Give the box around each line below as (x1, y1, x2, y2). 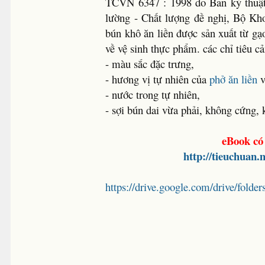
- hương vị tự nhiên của (105, 72, 210, 86)
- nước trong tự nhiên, (105, 87, 201, 102)
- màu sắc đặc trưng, (105, 56, 195, 71)
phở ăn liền (209, 72, 258, 86)
